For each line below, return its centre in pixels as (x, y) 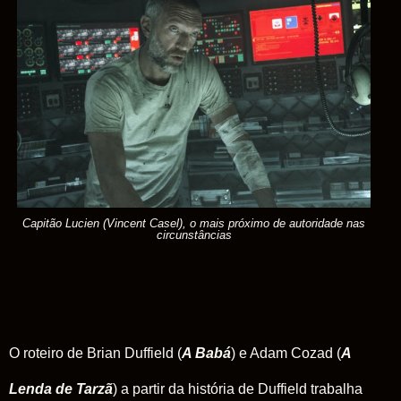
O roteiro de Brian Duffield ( (95, 353)
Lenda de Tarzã (61, 388)
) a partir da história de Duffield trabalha (238, 388)
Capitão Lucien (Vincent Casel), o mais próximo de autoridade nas (194, 223)
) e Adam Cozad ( (286, 353)
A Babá (206, 353)
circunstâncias (194, 235)
